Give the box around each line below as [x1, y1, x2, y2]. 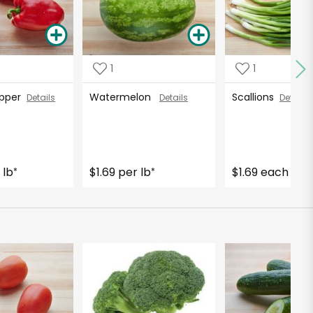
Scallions [231, 89, 279, 104]
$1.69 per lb [89, 163, 151, 180]
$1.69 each [231, 163, 289, 180]
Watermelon [89, 89, 159, 104]
